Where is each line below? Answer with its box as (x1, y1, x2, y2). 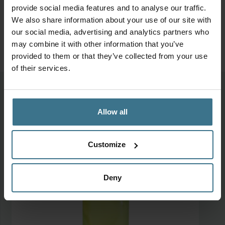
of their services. (12, 63, 70, 72)
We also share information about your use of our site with (12, 15, 211, 24)
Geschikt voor (23, 8, 71, 19)
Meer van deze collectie (11, 82, 106, 95)
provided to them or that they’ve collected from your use (12, 51, 207, 60)
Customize (88, 140, 126, 149)
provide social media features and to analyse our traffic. (12, 3, 206, 12)
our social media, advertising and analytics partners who (12, 27, 209, 36)
